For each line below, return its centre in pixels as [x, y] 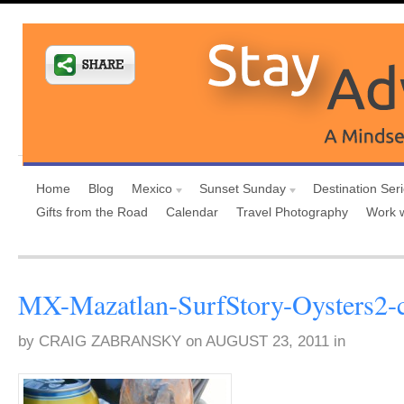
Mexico [152, 188]
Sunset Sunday [243, 188]
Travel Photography [292, 212]
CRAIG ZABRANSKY [110, 341]
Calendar [192, 212]
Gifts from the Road [92, 212]
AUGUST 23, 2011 [266, 341]
